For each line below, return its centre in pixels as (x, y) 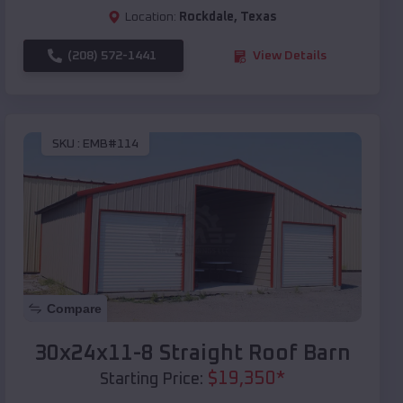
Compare (74, 309)
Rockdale (206, 18)
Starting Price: (152, 380)
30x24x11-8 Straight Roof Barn (193, 354)
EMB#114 (111, 143)
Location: (151, 18)
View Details (290, 56)
